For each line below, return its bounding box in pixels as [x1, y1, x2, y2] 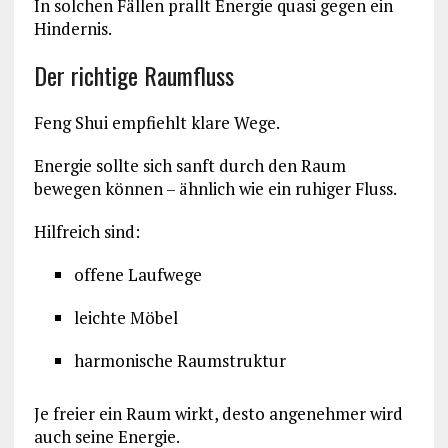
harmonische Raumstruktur [73, 349, 286, 373]
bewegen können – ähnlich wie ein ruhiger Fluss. [33, 177, 397, 201]
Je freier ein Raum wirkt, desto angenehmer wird [33, 402, 403, 426]
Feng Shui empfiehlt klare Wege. [33, 111, 280, 135]
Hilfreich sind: [33, 220, 140, 244]
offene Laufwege [73, 263, 202, 287]
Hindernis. [33, 17, 112, 41]
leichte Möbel [73, 306, 178, 330]
